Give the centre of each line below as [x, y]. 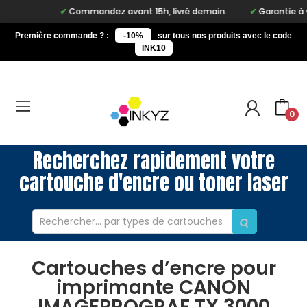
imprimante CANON [153, 288]
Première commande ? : [62, 36]
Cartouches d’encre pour [153, 269]
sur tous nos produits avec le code [225, 36]
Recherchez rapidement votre [153, 161]
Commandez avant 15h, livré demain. [130, 11]
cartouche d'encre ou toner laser [153, 183]
